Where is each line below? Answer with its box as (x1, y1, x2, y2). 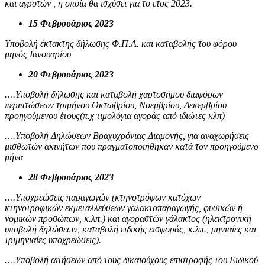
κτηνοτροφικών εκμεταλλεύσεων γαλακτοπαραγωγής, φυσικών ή (5, 202, 243, 213)
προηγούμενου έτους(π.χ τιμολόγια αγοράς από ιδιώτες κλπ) (5, 110, 225, 121)
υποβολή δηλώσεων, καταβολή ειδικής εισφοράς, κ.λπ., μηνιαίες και (5, 224, 256, 234)
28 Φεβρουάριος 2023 (28, 172, 114, 182)
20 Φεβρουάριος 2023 (28, 69, 114, 79)
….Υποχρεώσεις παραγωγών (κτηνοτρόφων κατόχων (5, 192, 201, 202)
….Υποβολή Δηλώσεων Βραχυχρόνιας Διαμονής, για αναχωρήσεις (5, 130, 249, 141)
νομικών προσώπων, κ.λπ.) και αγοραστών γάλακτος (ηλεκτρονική (5, 213, 251, 224)
